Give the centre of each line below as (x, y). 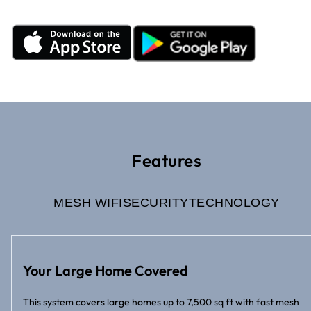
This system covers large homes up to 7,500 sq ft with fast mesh (161, 302)
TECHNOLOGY (234, 202)
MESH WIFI (88, 202)
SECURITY (155, 202)
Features (167, 160)
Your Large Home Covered (106, 270)
